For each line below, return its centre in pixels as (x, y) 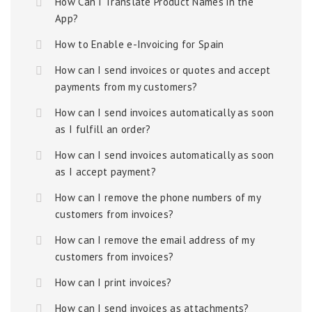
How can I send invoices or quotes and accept (163, 70)
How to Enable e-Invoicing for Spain (140, 44)
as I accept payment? (106, 172)
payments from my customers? (126, 87)
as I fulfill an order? (103, 129)
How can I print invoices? (114, 282)
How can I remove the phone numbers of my (158, 197)
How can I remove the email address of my (155, 240)
